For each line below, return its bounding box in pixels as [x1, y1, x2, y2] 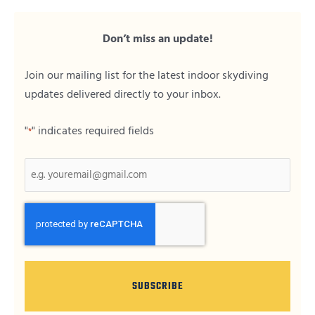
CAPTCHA [24, 204, 74, 220]
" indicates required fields [32, 123, 154, 139]
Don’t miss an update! [102, 31, 213, 46]
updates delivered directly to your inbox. [25, 86, 221, 102]
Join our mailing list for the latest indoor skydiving [25, 67, 269, 83]
